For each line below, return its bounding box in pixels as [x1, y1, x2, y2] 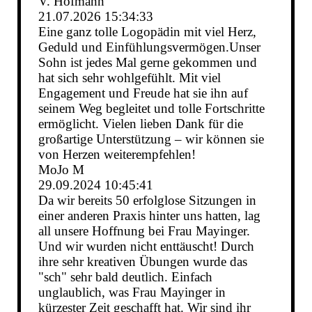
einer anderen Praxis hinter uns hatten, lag [38, 208, 260, 224]
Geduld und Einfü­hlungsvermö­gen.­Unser [38, 40, 260, 55]
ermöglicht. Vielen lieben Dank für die [38, 116, 243, 132]
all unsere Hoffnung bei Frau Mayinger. [38, 224, 250, 239]
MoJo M [38, 162, 84, 178]
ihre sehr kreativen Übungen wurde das [38, 254, 247, 270]
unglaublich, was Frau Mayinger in [38, 285, 226, 300]
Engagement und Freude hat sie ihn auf [38, 86, 248, 101]
